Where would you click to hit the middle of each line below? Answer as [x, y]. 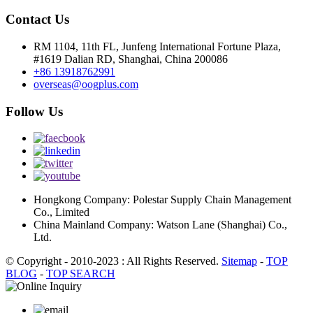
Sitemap [239, 261]
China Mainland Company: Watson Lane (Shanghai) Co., [160, 225]
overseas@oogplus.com [86, 84]
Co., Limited [61, 212]
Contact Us [37, 20]
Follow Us [34, 111]
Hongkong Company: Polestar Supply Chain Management [162, 200]
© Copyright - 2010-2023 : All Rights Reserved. [114, 261]
